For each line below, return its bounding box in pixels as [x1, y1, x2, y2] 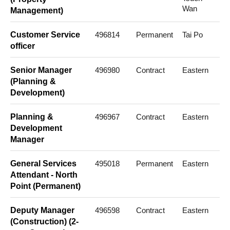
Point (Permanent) [10, 182, 81, 191]
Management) [10, 6, 63, 15]
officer [10, 42, 35, 51]
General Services [10, 159, 76, 168]
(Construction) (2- [10, 217, 79, 226]
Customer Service [10, 30, 80, 40]
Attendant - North [10, 170, 78, 180]
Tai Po [182, 30, 203, 40]
